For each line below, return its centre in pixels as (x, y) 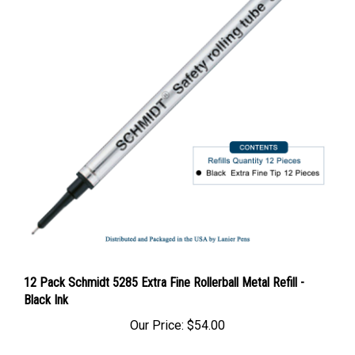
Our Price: (157, 329)
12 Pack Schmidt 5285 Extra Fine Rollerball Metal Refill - (164, 286)
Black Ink (46, 304)
